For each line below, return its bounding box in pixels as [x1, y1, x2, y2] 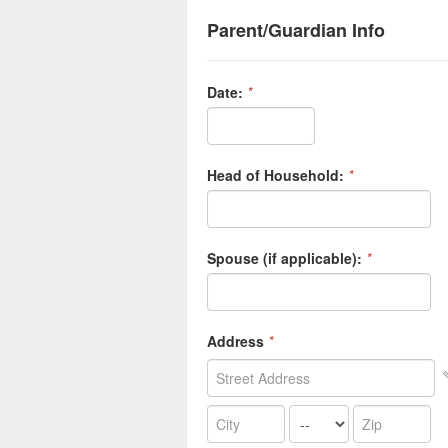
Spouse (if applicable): [207, 248, 362, 268]
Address [207, 331, 264, 351]
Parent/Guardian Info [207, 17, 385, 43]
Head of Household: [207, 165, 344, 185]
